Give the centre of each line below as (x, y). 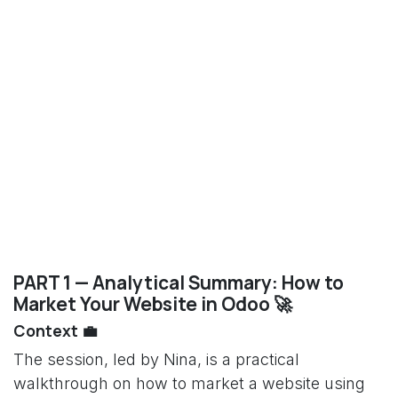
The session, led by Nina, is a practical (156, 359)
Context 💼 (56, 330)
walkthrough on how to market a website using (189, 383)
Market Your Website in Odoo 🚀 (153, 304)
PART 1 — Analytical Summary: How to (179, 283)
